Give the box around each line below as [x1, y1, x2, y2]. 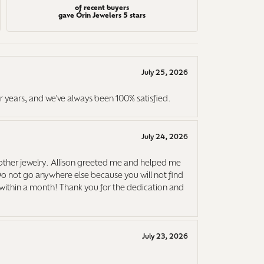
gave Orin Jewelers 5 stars [58, 12, 146, 20]
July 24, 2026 [141, 133, 188, 141]
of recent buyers [75, 5, 130, 12]
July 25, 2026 [141, 69, 188, 77]
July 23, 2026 [142, 233, 188, 240]
